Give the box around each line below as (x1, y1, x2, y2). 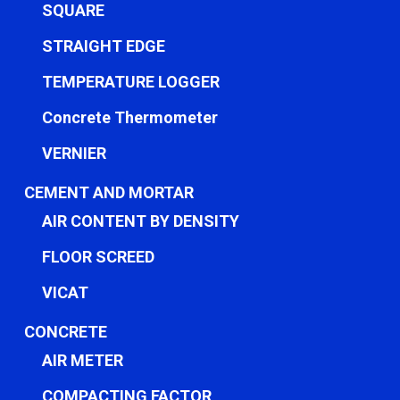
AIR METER (41, 351, 123, 370)
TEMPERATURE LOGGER (41, 72, 220, 91)
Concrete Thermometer (41, 108, 218, 127)
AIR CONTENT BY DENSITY (41, 212, 239, 230)
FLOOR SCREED (41, 247, 154, 266)
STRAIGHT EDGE (41, 37, 165, 55)
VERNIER (41, 144, 106, 162)
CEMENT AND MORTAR (23, 183, 194, 202)
